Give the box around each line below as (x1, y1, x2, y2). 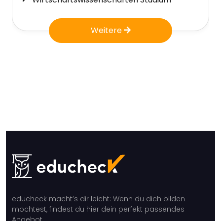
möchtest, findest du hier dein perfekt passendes (12, 204, 184, 215)
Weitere (90, 25, 124, 37)
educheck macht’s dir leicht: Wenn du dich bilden (12, 194, 185, 204)
